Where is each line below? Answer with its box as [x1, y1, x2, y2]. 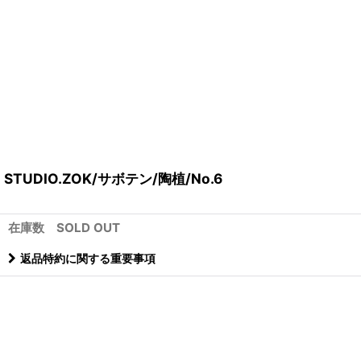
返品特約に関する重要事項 [20, 251, 156, 266]
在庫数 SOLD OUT [8, 220, 120, 236]
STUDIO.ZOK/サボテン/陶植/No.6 [4, 170, 222, 188]
